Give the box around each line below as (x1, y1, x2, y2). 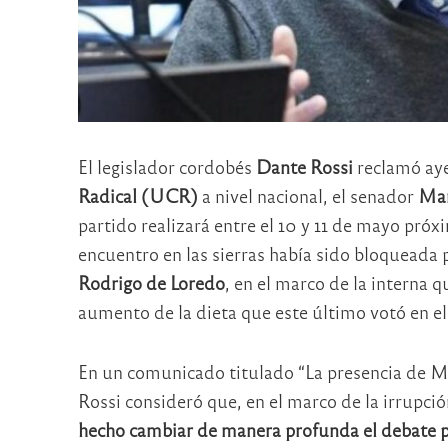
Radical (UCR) (77, 183, 198, 207)
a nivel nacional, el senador (197, 183, 418, 207)
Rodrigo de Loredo (77, 270, 225, 294)
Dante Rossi (255, 154, 353, 178)
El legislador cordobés (77, 154, 256, 178)
